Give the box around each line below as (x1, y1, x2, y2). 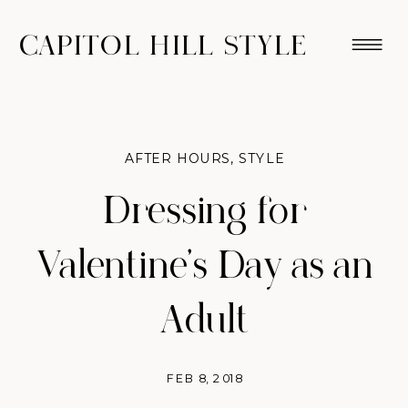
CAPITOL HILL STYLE (19, 29, 308, 63)
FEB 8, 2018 (167, 371, 242, 385)
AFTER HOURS (124, 150, 230, 168)
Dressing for (103, 189, 307, 235)
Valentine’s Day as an (36, 243, 373, 290)
